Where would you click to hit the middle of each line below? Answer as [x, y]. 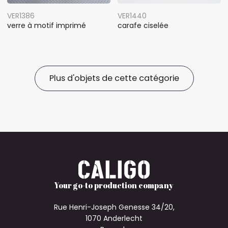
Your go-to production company [114, 186]
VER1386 [21, 16]
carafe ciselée [143, 25]
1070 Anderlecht [114, 219]
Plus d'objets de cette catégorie [114, 78]
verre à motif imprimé [47, 25]
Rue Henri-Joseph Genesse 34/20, [114, 207]
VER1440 [132, 16]
